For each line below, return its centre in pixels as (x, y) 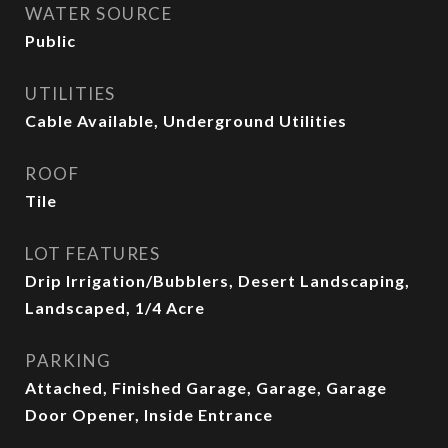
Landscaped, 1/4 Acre (115, 307)
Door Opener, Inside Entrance (149, 414)
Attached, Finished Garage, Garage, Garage (206, 387)
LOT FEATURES (92, 253)
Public (50, 40)
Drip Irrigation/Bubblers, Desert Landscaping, (217, 280)
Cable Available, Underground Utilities (186, 120)
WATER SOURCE (98, 13)
